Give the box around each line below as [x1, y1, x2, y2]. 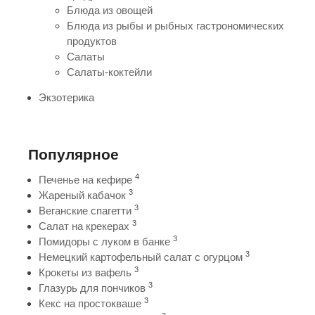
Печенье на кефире [39, 173, 132, 186]
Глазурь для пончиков [39, 281, 146, 294]
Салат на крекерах [39, 219, 129, 232]
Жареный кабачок [39, 188, 126, 201]
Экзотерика [39, 91, 94, 103]
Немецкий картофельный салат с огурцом [39, 250, 243, 263]
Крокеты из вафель [39, 266, 131, 278]
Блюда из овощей [67, 4, 153, 16]
